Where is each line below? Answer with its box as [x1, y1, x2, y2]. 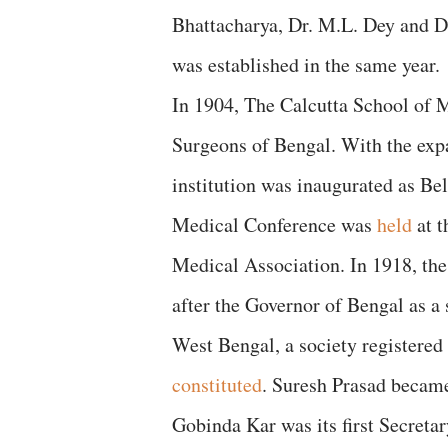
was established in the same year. [172, 50, 440, 78]
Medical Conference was [172, 210, 377, 238]
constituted [172, 370, 262, 398]
